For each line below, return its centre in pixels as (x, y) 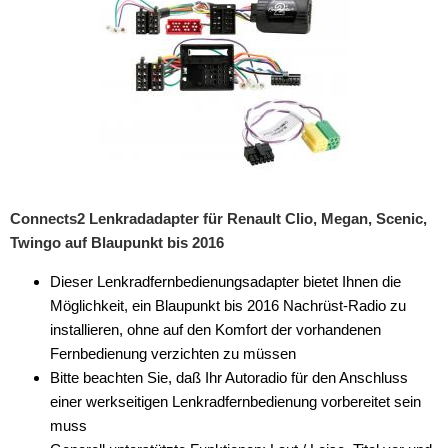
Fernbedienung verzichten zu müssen (173, 353)
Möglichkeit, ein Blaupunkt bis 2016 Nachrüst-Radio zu (228, 305)
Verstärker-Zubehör (89, 52)
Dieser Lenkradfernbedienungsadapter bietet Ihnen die (225, 281)
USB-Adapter (69, 12)
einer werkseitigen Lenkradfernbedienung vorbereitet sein (235, 401)
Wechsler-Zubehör (86, 132)
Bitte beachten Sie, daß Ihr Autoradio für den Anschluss (229, 377)
